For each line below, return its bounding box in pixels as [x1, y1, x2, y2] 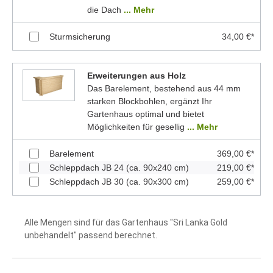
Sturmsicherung [49, 31, 110, 41]
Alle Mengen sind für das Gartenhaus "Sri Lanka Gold [24, 217, 227, 227]
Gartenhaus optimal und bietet [87, 108, 204, 119]
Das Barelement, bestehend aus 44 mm [87, 83, 241, 93]
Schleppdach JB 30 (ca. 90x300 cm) [49, 176, 189, 186]
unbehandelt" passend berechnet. [24, 230, 157, 240]
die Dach [87, 4, 124, 15]
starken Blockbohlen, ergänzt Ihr [87, 96, 212, 106]
